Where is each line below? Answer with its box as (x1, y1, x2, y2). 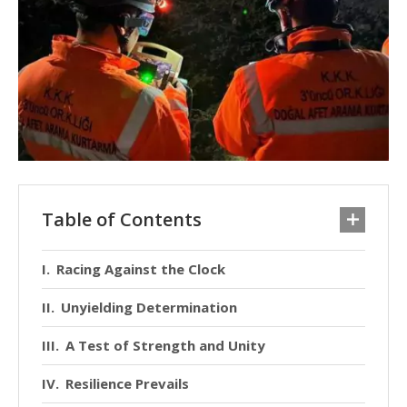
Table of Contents (42, 207, 202, 233)
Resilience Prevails (65, 374, 189, 393)
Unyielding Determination (61, 298, 237, 317)
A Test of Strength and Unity (65, 336, 265, 355)
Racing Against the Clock (56, 260, 225, 279)
